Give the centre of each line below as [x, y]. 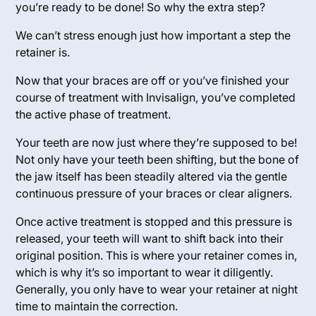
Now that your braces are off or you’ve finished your [153, 80]
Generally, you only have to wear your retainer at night [157, 289]
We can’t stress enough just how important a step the [153, 35]
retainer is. [43, 52]
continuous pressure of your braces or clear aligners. [154, 193]
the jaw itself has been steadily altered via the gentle [152, 176]
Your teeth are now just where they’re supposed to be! [157, 142]
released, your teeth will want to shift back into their [150, 238]
